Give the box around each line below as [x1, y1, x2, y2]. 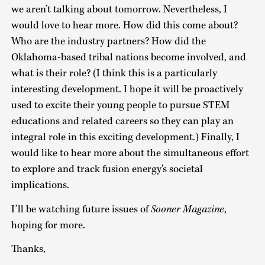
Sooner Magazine [150, 202, 224, 216]
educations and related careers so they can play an [11, 115, 234, 128]
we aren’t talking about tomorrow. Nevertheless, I [11, 3, 227, 17]
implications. [11, 179, 72, 192]
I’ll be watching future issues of [11, 202, 151, 216]
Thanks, [11, 243, 46, 256]
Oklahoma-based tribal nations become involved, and [11, 51, 246, 64]
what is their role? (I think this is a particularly [11, 67, 217, 80]
